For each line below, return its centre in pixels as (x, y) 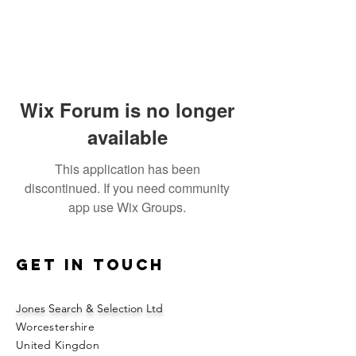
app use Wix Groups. (127, 207)
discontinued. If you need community (127, 188)
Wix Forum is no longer (127, 110)
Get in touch (90, 265)
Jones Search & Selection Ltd (89, 308)
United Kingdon (58, 345)
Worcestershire (55, 327)
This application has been (127, 169)
